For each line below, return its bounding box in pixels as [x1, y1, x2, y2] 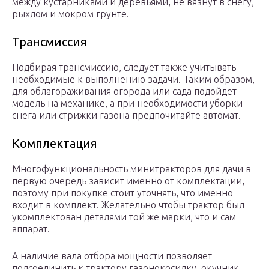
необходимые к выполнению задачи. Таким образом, [12, 74, 255, 85]
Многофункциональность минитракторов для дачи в [12, 163, 251, 175]
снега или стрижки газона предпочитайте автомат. [12, 110, 241, 121]
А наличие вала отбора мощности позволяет [12, 250, 212, 262]
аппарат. [12, 223, 50, 235]
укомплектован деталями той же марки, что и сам [12, 211, 236, 223]
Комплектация [12, 136, 97, 151]
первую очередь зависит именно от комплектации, [12, 175, 244, 187]
